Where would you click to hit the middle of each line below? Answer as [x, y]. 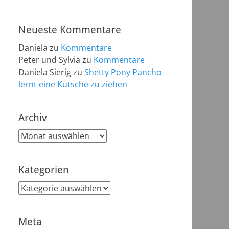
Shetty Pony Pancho [123, 72]
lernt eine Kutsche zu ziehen [73, 84]
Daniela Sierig [45, 72]
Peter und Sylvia [49, 60]
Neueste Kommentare [70, 30]
